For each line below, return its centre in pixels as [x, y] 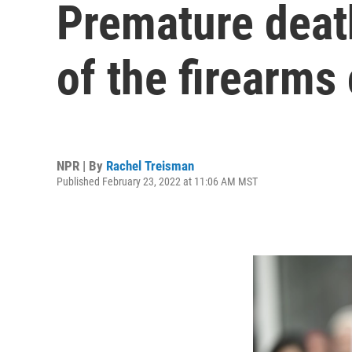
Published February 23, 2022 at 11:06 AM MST [157, 181]
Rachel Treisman [150, 165]
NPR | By [81, 165]
